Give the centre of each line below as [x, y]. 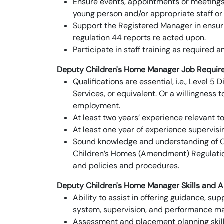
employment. [97, 106]
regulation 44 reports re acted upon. [139, 38]
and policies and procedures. [126, 166]
